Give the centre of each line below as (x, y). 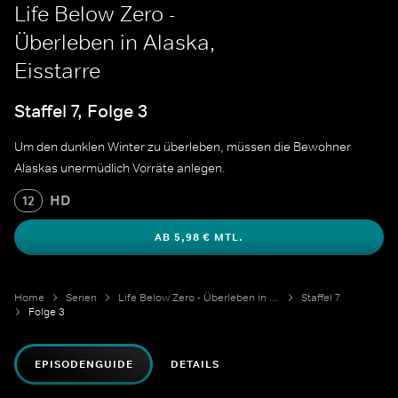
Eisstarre (57, 71)
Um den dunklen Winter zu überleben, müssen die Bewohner (183, 147)
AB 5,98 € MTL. (199, 238)
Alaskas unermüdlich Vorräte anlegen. (120, 168)
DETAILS (195, 365)
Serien (81, 298)
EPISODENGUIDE (84, 365)
